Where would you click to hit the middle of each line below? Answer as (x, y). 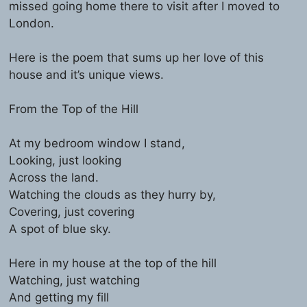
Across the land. (54, 177)
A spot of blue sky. (60, 229)
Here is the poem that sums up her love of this (137, 57)
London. (32, 23)
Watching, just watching (75, 280)
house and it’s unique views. (87, 74)
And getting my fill (59, 297)
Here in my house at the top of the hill (113, 263)
